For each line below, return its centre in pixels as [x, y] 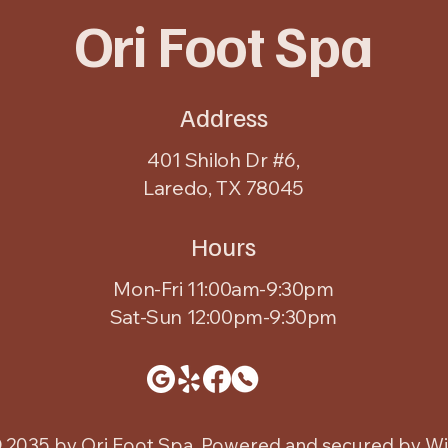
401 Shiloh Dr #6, [223, 159]
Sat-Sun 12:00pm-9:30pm [223, 316]
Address [223, 116]
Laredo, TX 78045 [223, 187]
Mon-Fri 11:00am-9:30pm [223, 288]
